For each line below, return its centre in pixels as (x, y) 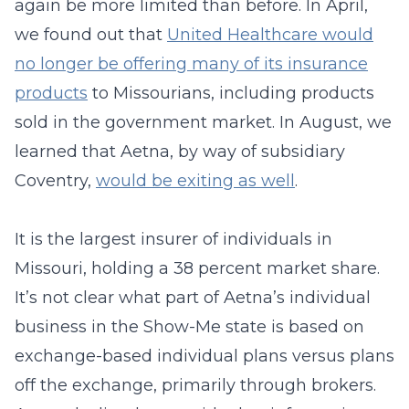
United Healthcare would (270, 35)
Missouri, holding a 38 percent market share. (197, 268)
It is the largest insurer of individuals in (173, 239)
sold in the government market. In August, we (203, 122)
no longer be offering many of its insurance (191, 64)
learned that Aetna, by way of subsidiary (180, 152)
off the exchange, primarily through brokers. (195, 385)
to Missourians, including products (231, 93)
